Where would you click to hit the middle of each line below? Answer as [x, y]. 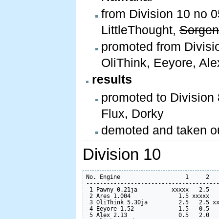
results [112, 79]
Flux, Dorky [132, 113]
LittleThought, [140, 30]
